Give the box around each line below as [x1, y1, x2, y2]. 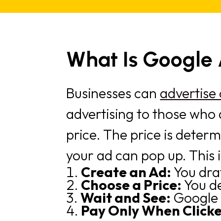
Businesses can [66, 84, 160, 102]
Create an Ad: [81, 163, 174, 181]
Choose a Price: [81, 176, 184, 194]
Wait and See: [80, 189, 174, 207]
